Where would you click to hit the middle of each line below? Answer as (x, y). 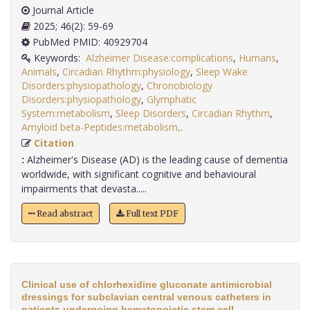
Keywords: (58, 58)
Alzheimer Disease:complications (159, 58)
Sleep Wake (222, 72)
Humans (257, 58)
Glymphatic (172, 100)
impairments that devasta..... (84, 189)
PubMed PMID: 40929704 (89, 42)
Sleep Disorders (151, 113)
